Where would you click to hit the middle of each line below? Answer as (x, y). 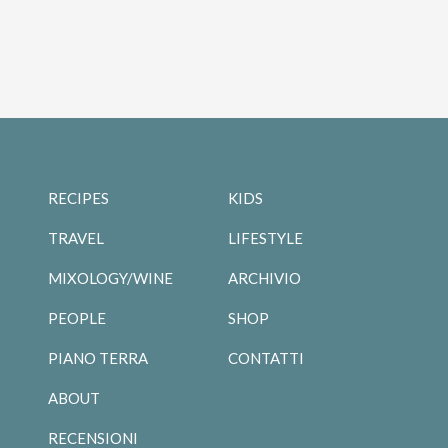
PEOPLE (76, 317)
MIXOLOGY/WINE (110, 277)
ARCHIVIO (264, 277)
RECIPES (78, 197)
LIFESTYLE (265, 237)
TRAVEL (75, 237)
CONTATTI (265, 357)
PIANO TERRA (97, 357)
